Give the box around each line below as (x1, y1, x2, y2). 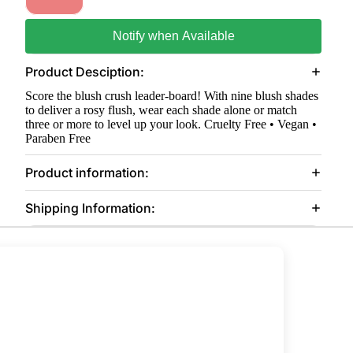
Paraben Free (25, 132, 91, 145)
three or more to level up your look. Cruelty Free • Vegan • (25, 117, 317, 131)
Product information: (25, 164, 149, 180)
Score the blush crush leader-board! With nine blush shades (25, 89, 318, 102)
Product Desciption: (25, 63, 144, 80)
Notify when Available (112, 29, 235, 43)
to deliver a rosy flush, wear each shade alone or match (25, 103, 297, 117)
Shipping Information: (25, 199, 155, 216)
